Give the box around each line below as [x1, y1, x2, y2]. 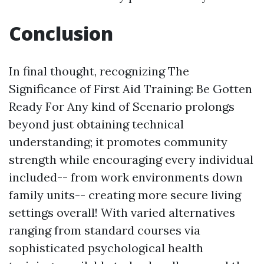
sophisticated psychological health [9, 240, 203, 255]
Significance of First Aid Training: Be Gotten [9, 81, 252, 96]
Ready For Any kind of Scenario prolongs [9, 98, 235, 114]
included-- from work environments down [9, 169, 243, 184]
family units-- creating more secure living [9, 187, 241, 202]
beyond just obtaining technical [9, 116, 184, 131]
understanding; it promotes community [9, 134, 227, 149]
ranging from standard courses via [9, 222, 200, 237]
